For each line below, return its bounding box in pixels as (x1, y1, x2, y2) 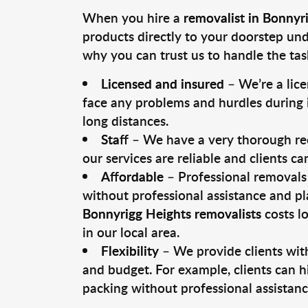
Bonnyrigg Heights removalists (82, 204, 261, 223)
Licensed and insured (100, 74, 224, 93)
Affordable (100, 167, 164, 186)
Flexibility (100, 241, 159, 260)
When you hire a (82, 8, 184, 27)
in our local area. (82, 223, 179, 241)
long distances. (82, 111, 168, 130)
